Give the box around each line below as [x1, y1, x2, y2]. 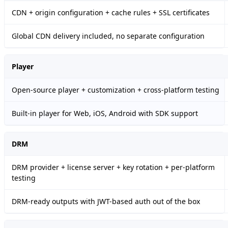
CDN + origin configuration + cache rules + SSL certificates [12, 8, 210, 18]
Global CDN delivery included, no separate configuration [12, 31, 205, 41]
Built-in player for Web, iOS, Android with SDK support [12, 108, 198, 119]
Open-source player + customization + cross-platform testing [12, 85, 219, 95]
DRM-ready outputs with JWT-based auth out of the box [12, 196, 200, 207]
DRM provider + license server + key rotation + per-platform [12, 162, 215, 173]
